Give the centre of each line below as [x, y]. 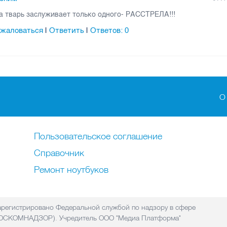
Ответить [67, 30]
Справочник [59, 153]
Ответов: [108, 30]
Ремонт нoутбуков [71, 169]
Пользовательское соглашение [98, 136]
